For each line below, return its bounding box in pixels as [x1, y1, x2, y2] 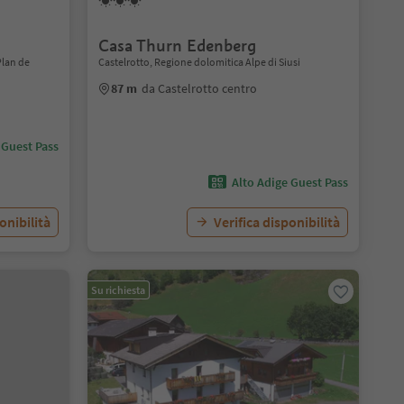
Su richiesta [90, 283, 145, 297]
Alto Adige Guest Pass [231, 174, 348, 190]
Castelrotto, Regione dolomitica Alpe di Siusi [97, 55, 300, 69]
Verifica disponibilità [213, 213, 340, 231]
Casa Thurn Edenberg [97, 35, 256, 56]
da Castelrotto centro [141, 80, 257, 96]
